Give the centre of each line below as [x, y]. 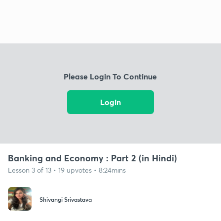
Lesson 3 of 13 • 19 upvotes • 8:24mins [67, 170]
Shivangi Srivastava [66, 200]
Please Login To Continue [110, 76]
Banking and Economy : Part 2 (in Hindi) [92, 158]
